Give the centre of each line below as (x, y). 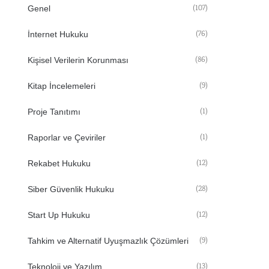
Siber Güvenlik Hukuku (71, 189)
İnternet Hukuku (58, 34)
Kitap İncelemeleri (62, 86)
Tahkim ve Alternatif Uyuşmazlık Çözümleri (108, 241)
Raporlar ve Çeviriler (67, 138)
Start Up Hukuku (59, 215)
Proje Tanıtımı (54, 112)
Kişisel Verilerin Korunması (78, 60)
